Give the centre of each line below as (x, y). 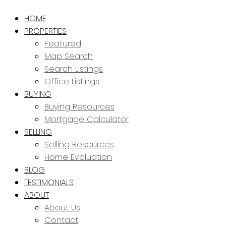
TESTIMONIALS (49, 182)
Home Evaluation (78, 157)
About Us (62, 208)
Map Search (69, 56)
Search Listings (74, 69)
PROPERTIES (45, 31)
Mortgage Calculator (87, 119)
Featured (63, 44)
